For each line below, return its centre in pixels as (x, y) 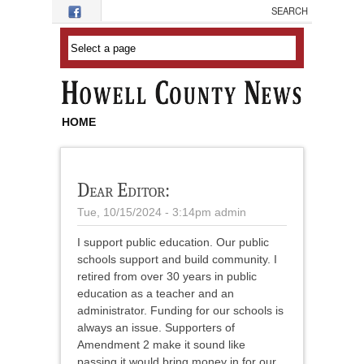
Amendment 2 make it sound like (161, 345)
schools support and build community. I (177, 260)
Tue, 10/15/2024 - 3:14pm (144, 212)
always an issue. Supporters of (156, 328)
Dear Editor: (123, 191)
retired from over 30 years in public (167, 277)
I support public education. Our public (173, 243)
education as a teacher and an (156, 294)
